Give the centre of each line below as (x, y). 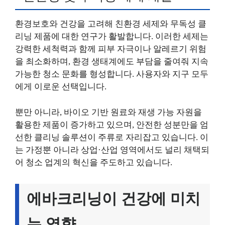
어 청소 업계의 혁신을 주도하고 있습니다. (94, 162)
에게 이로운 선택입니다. (61, 87)
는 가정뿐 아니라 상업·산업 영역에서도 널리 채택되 (112, 150)
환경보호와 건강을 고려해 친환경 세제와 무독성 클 (111, 24)
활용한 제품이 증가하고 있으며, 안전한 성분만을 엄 (112, 125)
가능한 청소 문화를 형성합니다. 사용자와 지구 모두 (112, 74)
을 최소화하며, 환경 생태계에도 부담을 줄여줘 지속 (112, 62)
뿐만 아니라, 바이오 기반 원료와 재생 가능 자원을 (108, 112)
